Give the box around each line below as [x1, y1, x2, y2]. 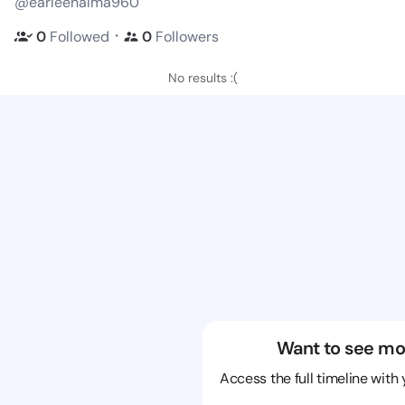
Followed [50, 26, 109, 46]
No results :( [167, 70, 238, 86]
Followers [155, 26, 219, 46]
